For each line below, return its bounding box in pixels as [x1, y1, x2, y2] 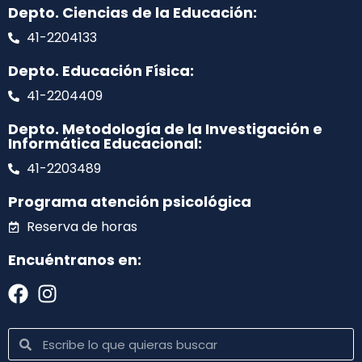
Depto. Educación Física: [8, 61, 194, 82]
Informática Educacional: [8, 133, 202, 154]
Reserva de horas [26, 217, 137, 237]
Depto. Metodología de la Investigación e [8, 119, 322, 140]
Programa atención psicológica [8, 192, 251, 213]
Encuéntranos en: [8, 250, 141, 271]
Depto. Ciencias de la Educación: [8, 2, 257, 23]
